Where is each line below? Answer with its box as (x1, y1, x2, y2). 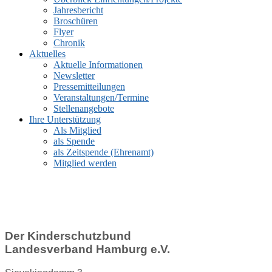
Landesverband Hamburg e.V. (5, 243, 170, 256)
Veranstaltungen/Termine (53, 92, 149, 103)
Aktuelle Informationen (53, 59, 143, 70)
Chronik (53, 38, 85, 48)
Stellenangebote (53, 103, 114, 114)
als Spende (53, 136, 95, 146)
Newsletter (53, 70, 95, 81)
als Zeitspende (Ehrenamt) (53, 147, 154, 157)
